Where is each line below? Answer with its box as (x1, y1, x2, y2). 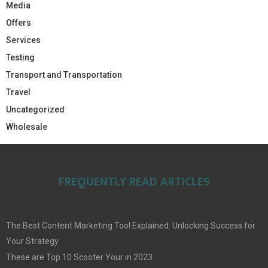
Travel (6, 87, 31, 98)
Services (6, 35, 41, 45)
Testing (6, 53, 35, 63)
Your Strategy (6, 236, 59, 246)
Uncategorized (6, 105, 65, 115)
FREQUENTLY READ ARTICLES (58, 172, 210, 193)
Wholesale (6, 122, 47, 132)
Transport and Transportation (6, 70, 122, 80)
